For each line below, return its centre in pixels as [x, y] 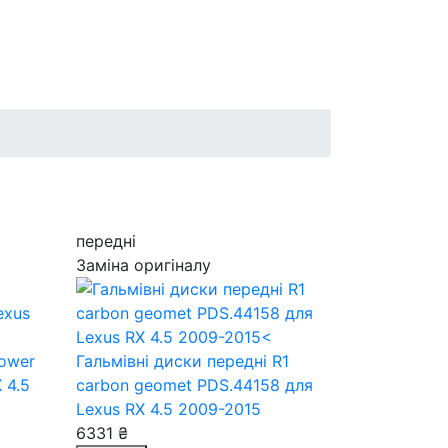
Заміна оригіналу [143, 265]
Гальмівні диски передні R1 [182, 361]
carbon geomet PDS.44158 [180, 385]
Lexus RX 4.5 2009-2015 [168, 409]
